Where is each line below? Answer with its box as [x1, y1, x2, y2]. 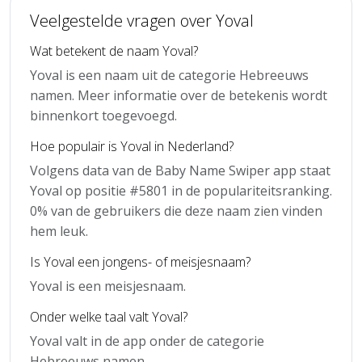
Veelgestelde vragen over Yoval [30, 9, 254, 32]
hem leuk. [30, 221, 88, 240]
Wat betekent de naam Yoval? [30, 41, 198, 60]
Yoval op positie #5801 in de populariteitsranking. [30, 181, 332, 200]
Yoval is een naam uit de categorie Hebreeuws [30, 65, 309, 84]
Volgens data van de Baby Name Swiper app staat [30, 161, 330, 179]
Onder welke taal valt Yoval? [30, 307, 187, 326]
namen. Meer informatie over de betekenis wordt [30, 86, 327, 104]
